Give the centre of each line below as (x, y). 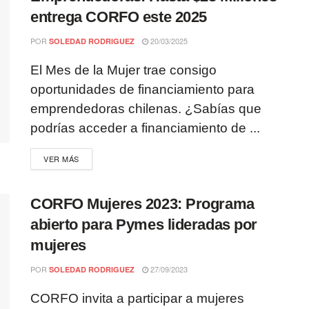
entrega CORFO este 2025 (119, 17)
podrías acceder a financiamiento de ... (145, 128)
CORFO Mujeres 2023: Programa (142, 204)
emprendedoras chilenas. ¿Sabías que (146, 109)
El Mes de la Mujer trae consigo (123, 70)
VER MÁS (61, 159)
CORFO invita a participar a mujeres (137, 298)
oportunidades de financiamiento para (142, 89)
